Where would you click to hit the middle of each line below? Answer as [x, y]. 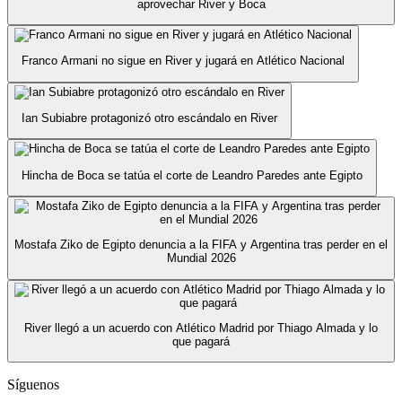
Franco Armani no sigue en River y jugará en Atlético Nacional [183, 61]
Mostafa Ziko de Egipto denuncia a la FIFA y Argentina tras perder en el [201, 245]
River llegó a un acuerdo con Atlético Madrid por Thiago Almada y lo [201, 328]
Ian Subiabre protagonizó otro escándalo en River [149, 118]
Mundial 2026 [201, 258]
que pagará [201, 341]
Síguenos [33, 385]
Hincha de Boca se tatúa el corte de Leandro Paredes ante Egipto [192, 175]
